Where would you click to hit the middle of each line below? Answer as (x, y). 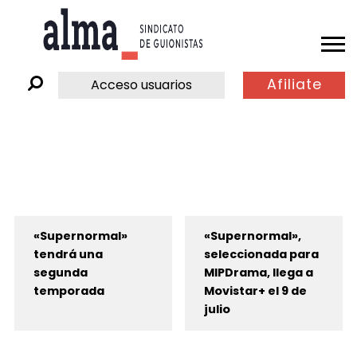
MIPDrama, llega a (258, 273)
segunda (60, 273)
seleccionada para (261, 255)
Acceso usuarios (142, 84)
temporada (69, 291)
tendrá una (68, 255)
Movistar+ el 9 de (255, 291)
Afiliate (294, 85)
